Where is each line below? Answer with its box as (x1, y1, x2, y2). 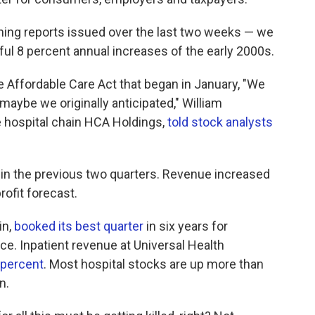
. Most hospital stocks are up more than (44, 257, 264, 271)
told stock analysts (167, 115, 273, 129)
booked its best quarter (14, 219, 143, 233)
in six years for (143, 219, 228, 233)
